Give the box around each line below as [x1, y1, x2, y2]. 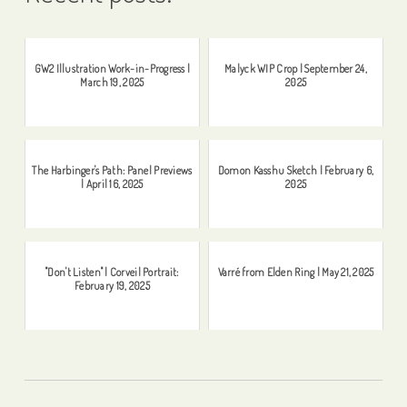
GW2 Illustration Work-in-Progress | [34, 61, 191, 75]
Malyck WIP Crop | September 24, [224, 61, 367, 75]
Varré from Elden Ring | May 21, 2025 [217, 264, 374, 279]
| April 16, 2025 [81, 176, 144, 191]
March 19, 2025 [80, 74, 144, 89]
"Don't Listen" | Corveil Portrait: [45, 264, 179, 279]
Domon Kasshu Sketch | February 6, [217, 163, 374, 177]
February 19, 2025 [74, 278, 150, 293]
